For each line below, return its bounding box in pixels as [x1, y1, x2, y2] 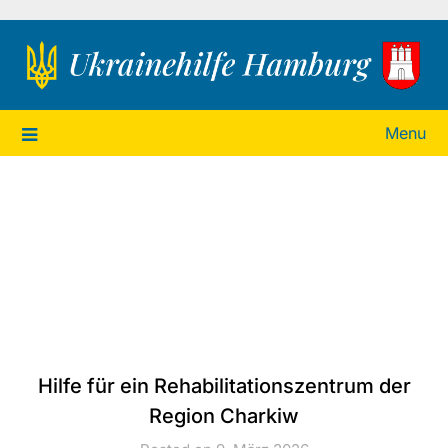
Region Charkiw [149, 404, 299, 428]
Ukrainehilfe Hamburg [20, 44, 328, 79]
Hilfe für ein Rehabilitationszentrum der [37, 374, 411, 398]
